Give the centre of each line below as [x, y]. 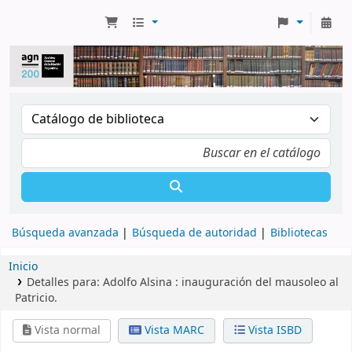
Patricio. [36, 298]
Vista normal [66, 330]
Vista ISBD [273, 330]
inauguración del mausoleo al [260, 282]
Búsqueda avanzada [65, 233]
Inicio [23, 266]
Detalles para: [64, 282]
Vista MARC [173, 330]
